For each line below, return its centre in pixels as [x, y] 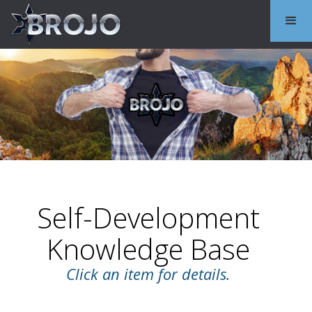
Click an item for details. [148, 274]
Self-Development [148, 218]
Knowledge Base [148, 249]
